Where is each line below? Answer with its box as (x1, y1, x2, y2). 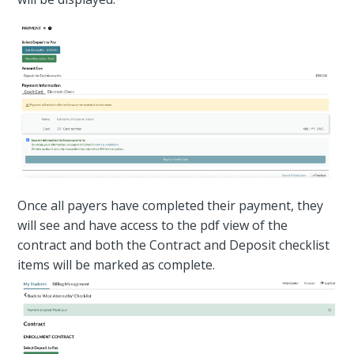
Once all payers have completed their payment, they (17, 197, 324, 215)
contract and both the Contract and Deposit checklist (17, 236, 330, 254)
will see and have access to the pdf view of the (17, 217, 288, 235)
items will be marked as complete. (17, 256, 216, 274)
